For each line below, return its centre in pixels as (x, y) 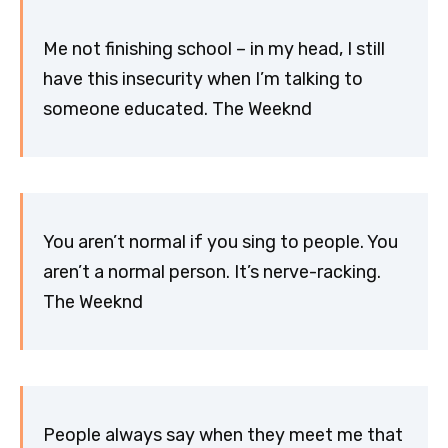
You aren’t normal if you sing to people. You (220, 241)
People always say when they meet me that (223, 434)
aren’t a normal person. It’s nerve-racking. (212, 271)
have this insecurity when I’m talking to (203, 78)
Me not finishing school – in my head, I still (214, 48)
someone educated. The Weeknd (177, 108)
